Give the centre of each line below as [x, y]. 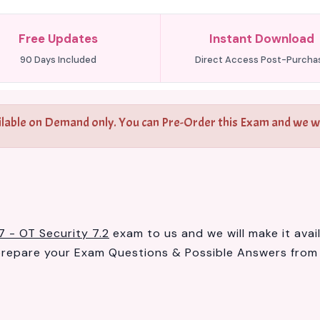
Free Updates [59, 39]
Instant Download [261, 39]
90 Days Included [59, 60]
